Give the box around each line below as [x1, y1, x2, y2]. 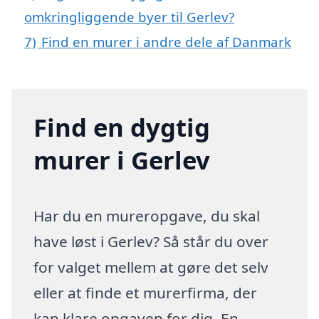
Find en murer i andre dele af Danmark [41, 33, 291, 51]
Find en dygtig [33, 110, 211, 145]
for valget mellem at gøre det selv [33, 257, 269, 278]
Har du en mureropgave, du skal [33, 206, 261, 226]
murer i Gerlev [33, 143, 211, 177]
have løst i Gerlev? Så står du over [33, 231, 269, 252]
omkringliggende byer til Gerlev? [24, 8, 234, 26]
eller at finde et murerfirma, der [33, 283, 258, 303]
